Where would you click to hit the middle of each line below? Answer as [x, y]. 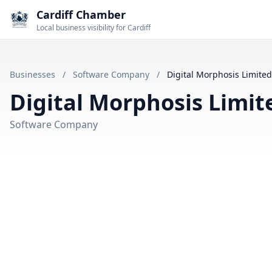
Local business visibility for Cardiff [93, 28]
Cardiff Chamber [81, 15]
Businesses [32, 74]
